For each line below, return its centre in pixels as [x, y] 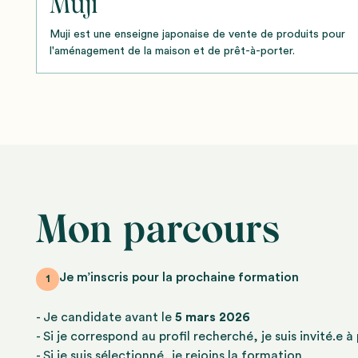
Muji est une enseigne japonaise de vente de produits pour [198, 35]
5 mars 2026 [213, 318]
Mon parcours [158, 229]
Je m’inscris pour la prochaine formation [179, 277]
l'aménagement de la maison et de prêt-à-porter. [173, 52]
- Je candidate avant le [106, 318]
